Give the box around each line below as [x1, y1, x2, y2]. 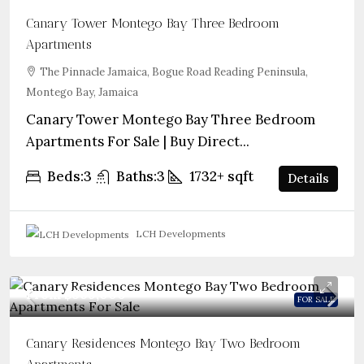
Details [288, 171, 329, 186]
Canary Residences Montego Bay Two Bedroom [26, 336, 301, 351]
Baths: [116, 167, 157, 185]
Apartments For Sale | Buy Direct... [26, 132, 249, 150]
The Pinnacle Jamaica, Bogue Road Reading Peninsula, [40, 64, 308, 79]
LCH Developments [136, 227, 226, 240]
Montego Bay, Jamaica [26, 84, 138, 99]
